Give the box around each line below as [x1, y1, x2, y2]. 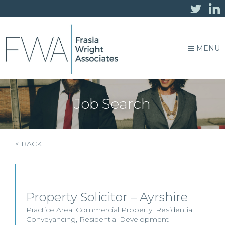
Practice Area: [26, 205, 76, 214]
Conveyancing [26, 215, 76, 224]
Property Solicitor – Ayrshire [26, 190, 188, 204]
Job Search [74, 95, 151, 113]
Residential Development [79, 215, 169, 224]
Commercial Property [76, 205, 152, 214]
